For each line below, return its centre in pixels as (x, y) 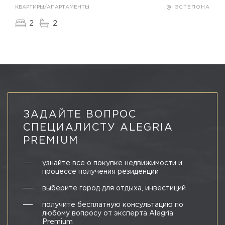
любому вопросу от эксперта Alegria (108, 213)
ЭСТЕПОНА (192, 7)
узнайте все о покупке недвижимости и (112, 163)
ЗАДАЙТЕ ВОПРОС (80, 114)
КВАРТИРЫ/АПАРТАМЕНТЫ (52, 7)
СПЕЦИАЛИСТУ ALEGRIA (98, 127)
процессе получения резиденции (100, 172)
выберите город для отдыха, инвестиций (114, 188)
